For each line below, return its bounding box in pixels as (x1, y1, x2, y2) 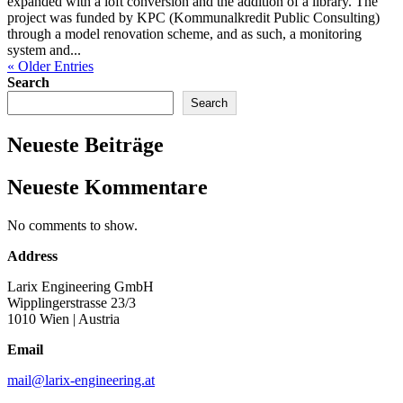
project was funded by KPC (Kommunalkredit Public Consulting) (7, 10, 380, 26)
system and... (7, 42, 81, 58)
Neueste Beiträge (7, 132, 164, 157)
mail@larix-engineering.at (7, 372, 155, 388)
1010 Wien (7, 310, 73, 327)
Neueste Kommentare (7, 175, 208, 199)
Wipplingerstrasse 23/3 (7, 294, 136, 310)
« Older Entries (7, 58, 94, 75)
